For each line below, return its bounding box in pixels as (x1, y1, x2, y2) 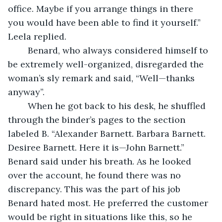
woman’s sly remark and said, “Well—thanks (8, 72, 197, 84)
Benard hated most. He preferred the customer (8, 197, 211, 209)
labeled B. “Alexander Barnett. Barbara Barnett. (8, 127, 208, 139)
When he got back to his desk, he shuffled (18, 100, 28, 111)
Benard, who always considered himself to (18, 44, 28, 56)
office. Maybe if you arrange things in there (8, 2, 196, 14)
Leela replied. (8, 30, 66, 42)
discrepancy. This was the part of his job (8, 183, 183, 195)
